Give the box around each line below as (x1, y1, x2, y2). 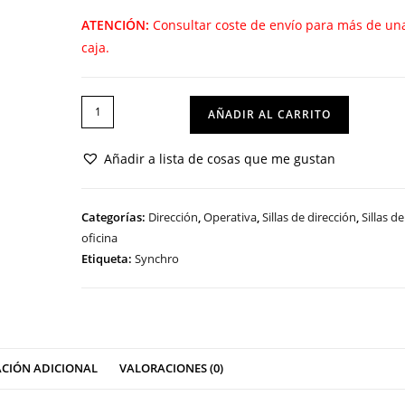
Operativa (203, 208, 258, 225)
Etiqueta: (81, 250, 136, 267)
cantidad (80, 165, 135, 183)
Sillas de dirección (262, 208, 357, 225)
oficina (81, 229, 118, 246)
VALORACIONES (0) (119, 360, 223, 376)
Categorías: (81, 208, 149, 225)
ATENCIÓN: (81, 15, 150, 33)
